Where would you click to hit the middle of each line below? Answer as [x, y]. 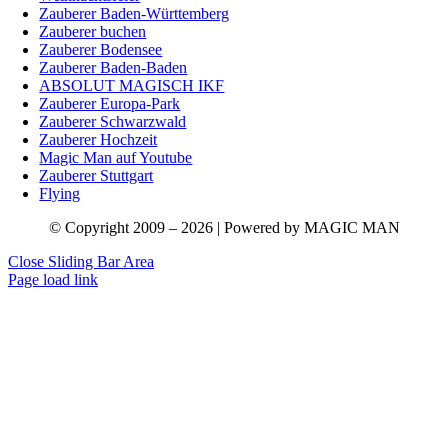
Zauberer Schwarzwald [113, 121]
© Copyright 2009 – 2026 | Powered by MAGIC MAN [224, 227]
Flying [60, 193]
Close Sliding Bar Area [81, 261]
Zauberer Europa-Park [110, 103]
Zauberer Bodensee [101, 49]
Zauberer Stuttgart [96, 175]
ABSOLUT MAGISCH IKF [132, 85]
